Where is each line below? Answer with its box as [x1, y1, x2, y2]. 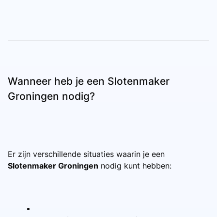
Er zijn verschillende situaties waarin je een [8, 149, 165, 159]
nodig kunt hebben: [98, 160, 171, 170]
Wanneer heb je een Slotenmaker [8, 75, 170, 87]
